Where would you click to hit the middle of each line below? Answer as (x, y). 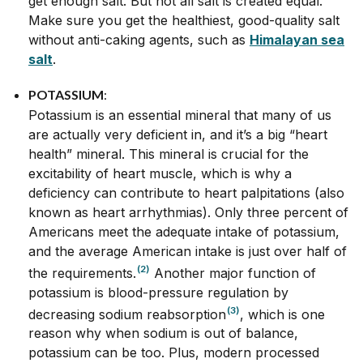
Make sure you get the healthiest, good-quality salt (184, 20)
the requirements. (82, 273)
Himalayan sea (297, 39)
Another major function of (233, 273)
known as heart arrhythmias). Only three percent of (188, 212)
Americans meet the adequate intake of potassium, (184, 231)
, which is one (282, 314)
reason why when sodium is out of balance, (163, 333)
